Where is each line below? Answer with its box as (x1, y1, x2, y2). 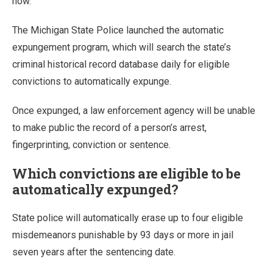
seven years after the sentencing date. (12, 246, 175, 258)
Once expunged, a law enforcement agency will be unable (12, 104, 255, 116)
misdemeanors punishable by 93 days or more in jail (12, 229, 233, 241)
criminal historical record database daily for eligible (12, 58, 230, 70)
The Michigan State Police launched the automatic (12, 24, 224, 36)
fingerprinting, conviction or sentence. (12, 138, 171, 151)
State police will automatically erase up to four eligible (12, 211, 243, 224)
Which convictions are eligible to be (12, 164, 240, 182)
